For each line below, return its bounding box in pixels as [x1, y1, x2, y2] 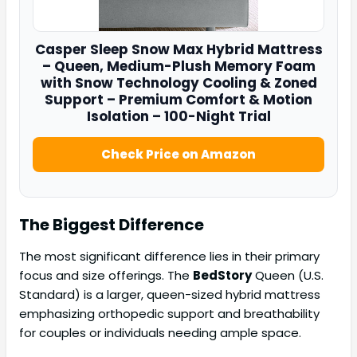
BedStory [193, 267, 252, 284]
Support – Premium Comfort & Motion [45, 90, 312, 110]
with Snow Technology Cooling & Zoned [40, 73, 317, 93]
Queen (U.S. [252, 267, 324, 284]
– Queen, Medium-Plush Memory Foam [41, 57, 316, 76]
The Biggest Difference [19, 214, 204, 237]
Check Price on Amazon [101, 146, 256, 163]
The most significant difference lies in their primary [19, 248, 320, 265]
